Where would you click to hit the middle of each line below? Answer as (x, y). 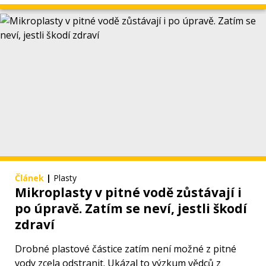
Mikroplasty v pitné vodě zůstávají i (128, 193)
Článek (29, 178)
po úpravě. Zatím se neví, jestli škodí (131, 209)
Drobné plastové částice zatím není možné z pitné (126, 249)
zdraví (35, 225)
